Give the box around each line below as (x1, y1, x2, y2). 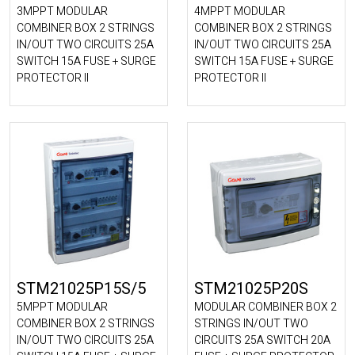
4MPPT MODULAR (194, 3, 285, 20)
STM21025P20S (194, 277, 308, 300)
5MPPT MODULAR (17, 299, 108, 315)
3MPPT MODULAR (17, 3, 108, 20)
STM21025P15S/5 (17, 277, 146, 300)
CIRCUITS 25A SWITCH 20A (194, 332, 330, 349)
